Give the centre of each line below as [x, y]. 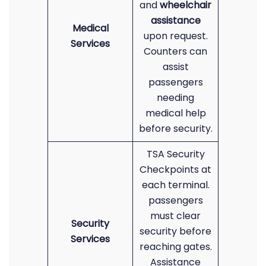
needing [175, 98]
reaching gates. [175, 247]
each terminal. [175, 185]
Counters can [175, 51]
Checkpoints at [175, 170]
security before [175, 231]
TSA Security [175, 154]
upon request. [175, 36]
